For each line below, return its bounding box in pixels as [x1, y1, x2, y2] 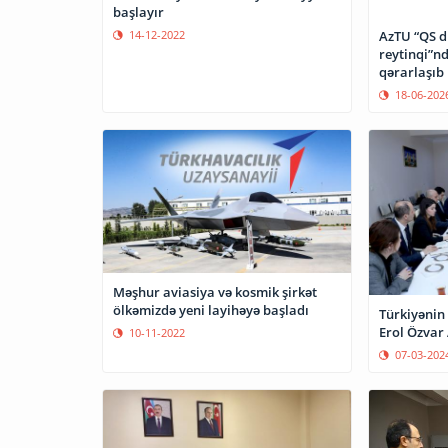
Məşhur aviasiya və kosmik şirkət [113, 282, 317, 301]
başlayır [113, 2, 164, 21]
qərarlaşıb [378, 62, 444, 81]
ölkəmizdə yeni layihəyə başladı [113, 300, 309, 319]
